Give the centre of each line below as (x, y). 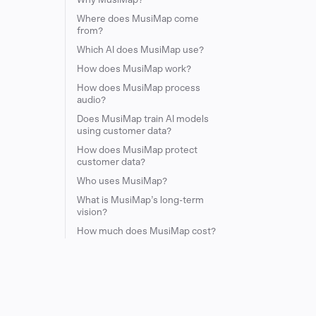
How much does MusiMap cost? (146, 231)
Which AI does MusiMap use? (140, 50)
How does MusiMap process (139, 88)
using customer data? (124, 131)
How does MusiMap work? (134, 69)
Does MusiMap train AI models (143, 119)
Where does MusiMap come (138, 19)
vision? (92, 212)
